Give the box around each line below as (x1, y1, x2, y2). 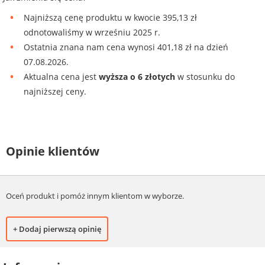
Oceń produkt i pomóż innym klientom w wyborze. (6, 190, 184, 202)
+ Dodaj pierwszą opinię (13, 224, 101, 235)
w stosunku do (175, 70, 235, 82)
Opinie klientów (6, 143, 99, 159)
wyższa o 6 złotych (99, 70, 175, 82)
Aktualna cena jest (24, 70, 99, 82)
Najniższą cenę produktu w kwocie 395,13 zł (24, 11, 197, 23)
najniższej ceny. (24, 85, 86, 97)
